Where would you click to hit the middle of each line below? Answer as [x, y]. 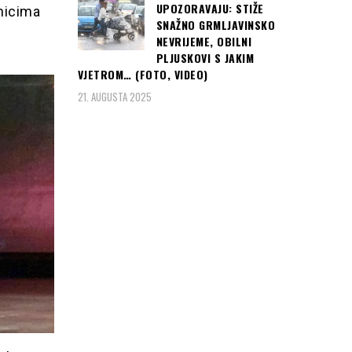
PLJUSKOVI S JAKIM [205, 58]
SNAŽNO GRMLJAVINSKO [215, 25]
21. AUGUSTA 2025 [114, 96]
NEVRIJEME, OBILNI [203, 42]
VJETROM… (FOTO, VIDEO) [143, 75]
